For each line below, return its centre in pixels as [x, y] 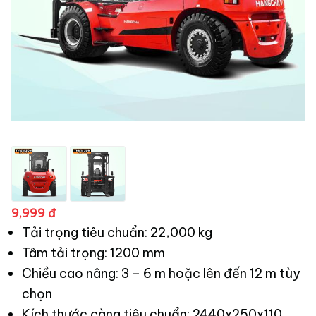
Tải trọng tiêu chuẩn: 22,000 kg [117, 233]
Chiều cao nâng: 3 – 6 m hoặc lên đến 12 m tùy [161, 274]
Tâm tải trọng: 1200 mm [93, 253]
